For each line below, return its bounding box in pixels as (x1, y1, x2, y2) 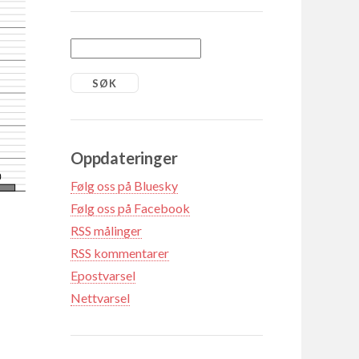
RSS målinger (71, 222, 142, 238)
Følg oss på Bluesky (71, 177, 178, 193)
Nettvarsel (71, 289, 130, 305)
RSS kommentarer (71, 244, 169, 260)
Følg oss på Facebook (71, 200, 190, 216)
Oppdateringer (71, 147, 178, 167)
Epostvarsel (71, 267, 135, 283)
